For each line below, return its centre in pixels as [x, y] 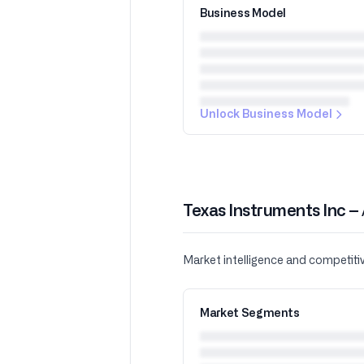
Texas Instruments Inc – [272, 211]
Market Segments [250, 314]
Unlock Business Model [266, 115]
